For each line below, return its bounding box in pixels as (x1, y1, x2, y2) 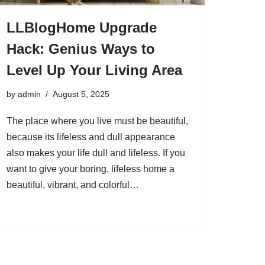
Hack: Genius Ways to (7, 41, 155, 57)
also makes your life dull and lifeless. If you (7, 148, 185, 158)
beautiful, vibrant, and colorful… (7, 180, 141, 190)
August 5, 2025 (53, 89, 109, 99)
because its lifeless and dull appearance (7, 132, 175, 142)
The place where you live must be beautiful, (7, 116, 188, 126)
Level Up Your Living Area (7, 62, 182, 78)
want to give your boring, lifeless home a (7, 164, 174, 174)
